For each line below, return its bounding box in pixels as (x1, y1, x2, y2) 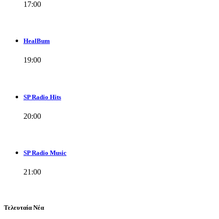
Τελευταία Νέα (4, 204, 44, 212)
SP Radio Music (23, 149, 66, 156)
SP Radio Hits (23, 93, 61, 101)
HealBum (23, 37, 50, 45)
